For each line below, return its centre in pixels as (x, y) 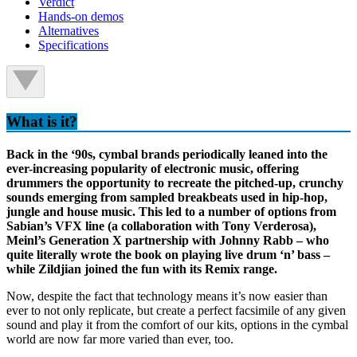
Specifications (73, 45)
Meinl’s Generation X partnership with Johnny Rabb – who (168, 240)
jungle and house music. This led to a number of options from (171, 211)
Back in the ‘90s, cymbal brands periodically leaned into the (167, 154)
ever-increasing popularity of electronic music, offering (153, 168)
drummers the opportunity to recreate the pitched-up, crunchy (175, 182)
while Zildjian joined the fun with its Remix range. (142, 269)
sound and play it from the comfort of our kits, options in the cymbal (177, 324)
